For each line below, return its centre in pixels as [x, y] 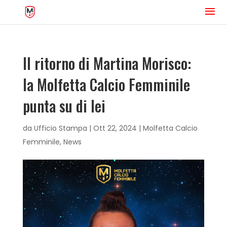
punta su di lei [64, 106]
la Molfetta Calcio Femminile [106, 84]
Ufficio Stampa [60, 128]
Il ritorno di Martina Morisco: [107, 63]
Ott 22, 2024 [115, 128]
